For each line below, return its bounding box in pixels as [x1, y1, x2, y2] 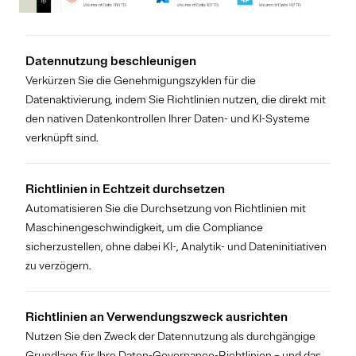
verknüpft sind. [25, 130, 99, 145]
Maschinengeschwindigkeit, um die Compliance [25, 220, 263, 234]
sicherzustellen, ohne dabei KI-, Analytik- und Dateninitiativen [25, 239, 327, 253]
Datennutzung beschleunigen [25, 52, 196, 69]
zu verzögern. [25, 258, 91, 273]
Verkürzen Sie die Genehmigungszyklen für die [25, 73, 256, 87]
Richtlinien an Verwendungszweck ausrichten [25, 308, 288, 325]
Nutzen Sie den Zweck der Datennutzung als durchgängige [25, 329, 315, 343]
